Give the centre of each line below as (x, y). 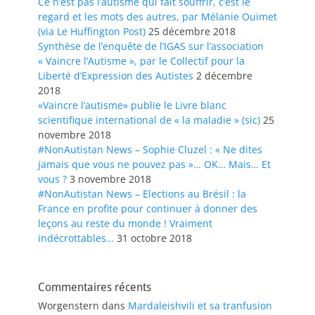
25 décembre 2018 (192, 32)
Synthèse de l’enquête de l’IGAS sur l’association (151, 46)
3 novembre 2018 (110, 179)
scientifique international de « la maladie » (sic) (149, 120)
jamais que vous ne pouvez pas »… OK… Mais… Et (154, 165)
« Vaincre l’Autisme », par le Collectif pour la (141, 61)
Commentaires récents (95, 288)
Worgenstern (69, 306)
